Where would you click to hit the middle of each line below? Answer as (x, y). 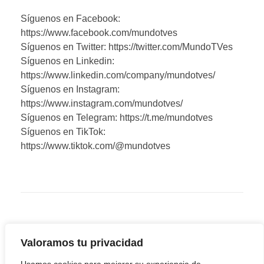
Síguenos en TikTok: (63, 132)
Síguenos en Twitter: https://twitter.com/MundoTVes (127, 47)
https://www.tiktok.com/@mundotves (95, 146)
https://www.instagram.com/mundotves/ (102, 104)
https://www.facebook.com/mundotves (99, 33)
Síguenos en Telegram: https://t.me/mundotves (117, 118)
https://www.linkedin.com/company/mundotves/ (118, 75)
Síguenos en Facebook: (70, 19)
